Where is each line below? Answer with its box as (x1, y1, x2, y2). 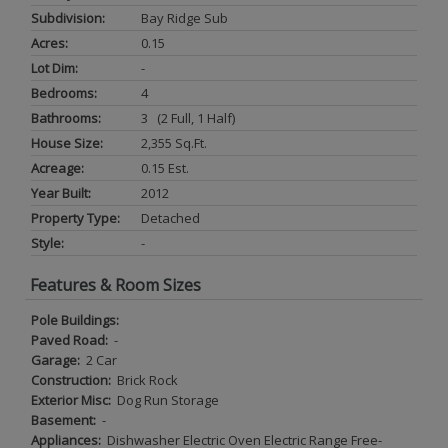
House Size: (31, 133, 103, 152)
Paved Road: (31, 330, 111, 349)
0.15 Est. (141, 158, 189, 177)
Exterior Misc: (31, 390, 114, 409)
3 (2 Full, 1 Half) (141, 108, 235, 127)
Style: (31, 233, 64, 252)
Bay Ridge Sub (141, 8, 228, 27)
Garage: (31, 350, 83, 369)
